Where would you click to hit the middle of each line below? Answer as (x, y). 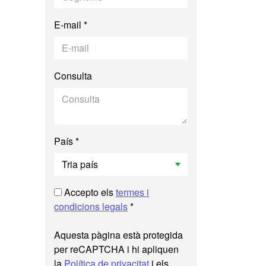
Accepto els (89, 192)
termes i (132, 192)
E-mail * (71, 25)
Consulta (73, 76)
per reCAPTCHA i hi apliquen (116, 249)
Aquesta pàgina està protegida (118, 235)
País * (66, 141)
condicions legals (91, 206)
